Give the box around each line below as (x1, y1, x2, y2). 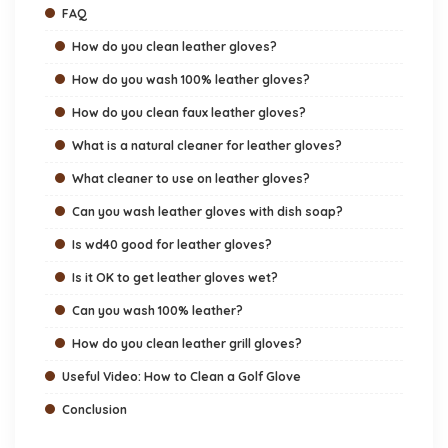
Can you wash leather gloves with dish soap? (72, 204, 343, 220)
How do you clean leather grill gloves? (72, 336, 302, 352)
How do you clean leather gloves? (72, 39, 277, 55)
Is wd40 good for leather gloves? (72, 237, 272, 253)
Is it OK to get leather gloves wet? (72, 270, 278, 286)
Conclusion (62, 402, 127, 418)
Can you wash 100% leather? (72, 303, 243, 319)
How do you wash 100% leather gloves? (72, 72, 310, 88)
